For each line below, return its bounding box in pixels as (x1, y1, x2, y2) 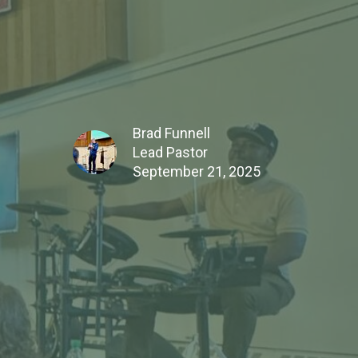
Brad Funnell (133, 124, 210, 141)
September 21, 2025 (133, 162, 261, 180)
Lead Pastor (133, 143, 208, 161)
